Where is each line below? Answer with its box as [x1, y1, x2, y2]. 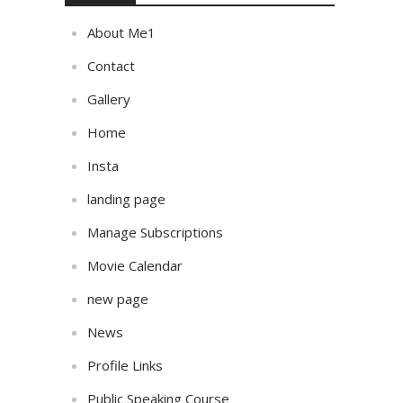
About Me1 [87, 22, 157, 41]
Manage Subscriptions [87, 222, 224, 241]
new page [87, 289, 149, 308]
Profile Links [87, 355, 164, 374]
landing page [87, 189, 166, 208]
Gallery [87, 89, 131, 108]
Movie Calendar [87, 255, 184, 274]
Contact [87, 56, 136, 75]
